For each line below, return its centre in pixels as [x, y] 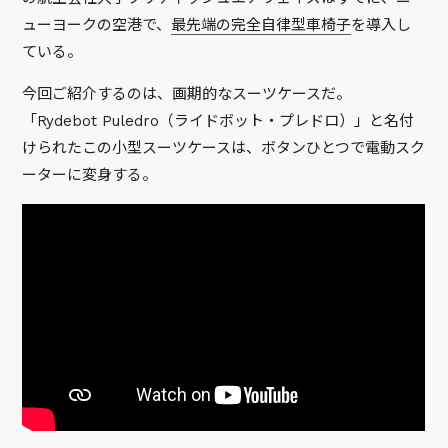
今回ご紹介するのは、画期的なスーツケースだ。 [187, 93]
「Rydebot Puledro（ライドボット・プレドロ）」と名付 [218, 120]
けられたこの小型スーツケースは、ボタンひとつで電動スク [224, 147]
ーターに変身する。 [90, 174]
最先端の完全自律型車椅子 [261, 24]
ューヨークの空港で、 [97, 24]
